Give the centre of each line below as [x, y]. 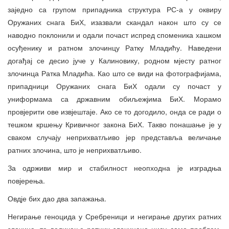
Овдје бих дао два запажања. [57, 199]
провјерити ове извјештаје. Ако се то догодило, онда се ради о [114, 112]
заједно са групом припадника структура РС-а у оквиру [114, 9]
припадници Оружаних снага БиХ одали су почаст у [114, 86]
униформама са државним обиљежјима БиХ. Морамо [114, 99]
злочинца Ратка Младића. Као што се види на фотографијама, [114, 73]
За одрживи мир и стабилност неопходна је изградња [114, 168]
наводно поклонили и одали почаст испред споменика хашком [114, 35]
